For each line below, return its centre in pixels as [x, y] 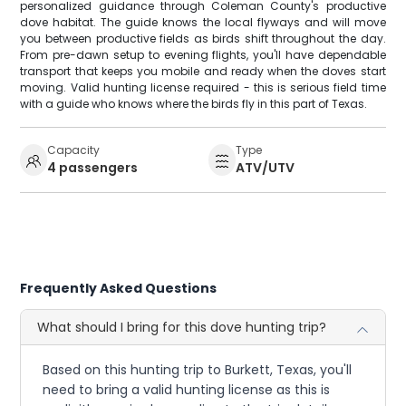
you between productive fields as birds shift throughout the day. [203, 39]
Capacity [74, 150]
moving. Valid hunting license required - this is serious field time [203, 88]
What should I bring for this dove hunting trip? [182, 328]
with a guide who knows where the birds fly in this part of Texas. [194, 104]
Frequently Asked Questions [119, 289]
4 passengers [93, 168]
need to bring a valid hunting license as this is [187, 390]
